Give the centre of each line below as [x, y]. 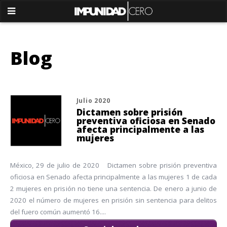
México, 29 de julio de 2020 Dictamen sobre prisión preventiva [113, 165]
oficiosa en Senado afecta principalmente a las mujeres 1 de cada [113, 177]
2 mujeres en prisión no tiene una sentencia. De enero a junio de [113, 189]
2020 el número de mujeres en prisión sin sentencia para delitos [113, 200]
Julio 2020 [93, 100]
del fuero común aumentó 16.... [58, 212]
